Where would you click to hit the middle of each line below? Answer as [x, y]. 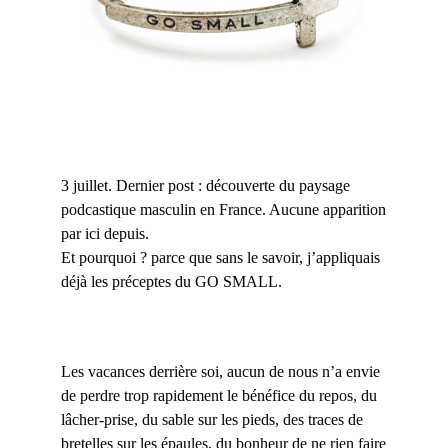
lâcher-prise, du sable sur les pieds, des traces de [211, 420]
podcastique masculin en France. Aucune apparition [223, 210]
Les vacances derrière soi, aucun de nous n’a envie [220, 372]
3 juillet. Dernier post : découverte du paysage [205, 186]
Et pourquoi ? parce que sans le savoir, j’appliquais [220, 258]
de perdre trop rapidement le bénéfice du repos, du [218, 396]
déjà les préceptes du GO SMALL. [171, 282]
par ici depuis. [104, 234]
